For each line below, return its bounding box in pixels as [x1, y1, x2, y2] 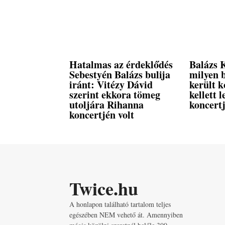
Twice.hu [69, 175, 138, 202]
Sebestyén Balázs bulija [69, 67, 170, 82]
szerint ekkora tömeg [69, 87, 160, 102]
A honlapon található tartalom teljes [69, 199, 171, 209]
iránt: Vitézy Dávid [69, 77, 153, 92]
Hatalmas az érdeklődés [69, 57, 173, 72]
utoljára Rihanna [69, 97, 144, 113]
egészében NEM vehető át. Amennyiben [69, 210, 183, 220]
